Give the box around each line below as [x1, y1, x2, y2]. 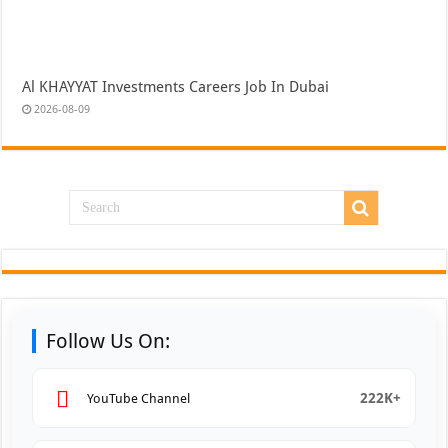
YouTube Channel [87, 390, 191, 406]
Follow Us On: [46, 329, 171, 354]
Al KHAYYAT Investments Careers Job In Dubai [22, 78, 330, 97]
